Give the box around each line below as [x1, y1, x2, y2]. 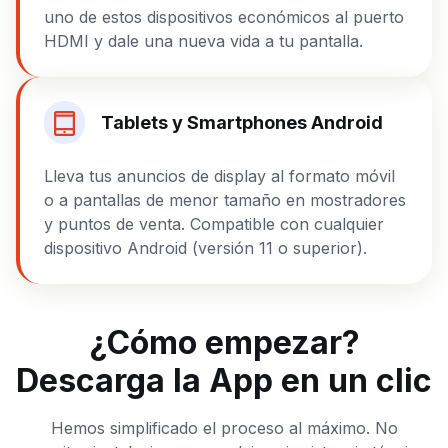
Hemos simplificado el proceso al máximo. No [50, 417, 398, 438]
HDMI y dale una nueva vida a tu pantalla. [44, 31, 363, 52]
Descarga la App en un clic [16, 360, 432, 400]
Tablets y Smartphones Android [101, 112, 383, 134]
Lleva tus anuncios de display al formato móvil [44, 165, 395, 186]
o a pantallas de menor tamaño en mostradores [44, 189, 406, 210]
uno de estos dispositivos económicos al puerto [44, 7, 404, 28]
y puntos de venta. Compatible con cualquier [44, 213, 384, 234]
